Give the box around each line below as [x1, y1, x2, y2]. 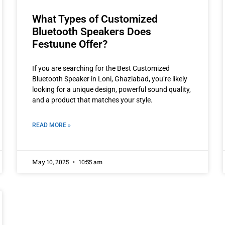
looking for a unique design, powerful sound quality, [32, 85, 191, 93]
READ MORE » [32, 121, 71, 129]
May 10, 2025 [32, 157, 70, 166]
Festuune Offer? [32, 38, 107, 50]
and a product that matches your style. [32, 95, 153, 104]
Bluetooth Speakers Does [32, 25, 151, 38]
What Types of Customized [32, 13, 158, 25]
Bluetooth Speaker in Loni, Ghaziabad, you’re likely [32, 74, 187, 83]
